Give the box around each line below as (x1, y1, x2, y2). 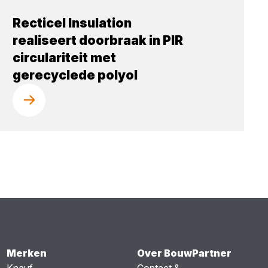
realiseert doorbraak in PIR (13, 32, 184, 48)
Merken (6, 246, 47, 259)
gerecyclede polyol (13, 67, 138, 83)
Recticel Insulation (13, 15, 132, 31)
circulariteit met (13, 50, 117, 65)
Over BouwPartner (137, 246, 232, 259)
